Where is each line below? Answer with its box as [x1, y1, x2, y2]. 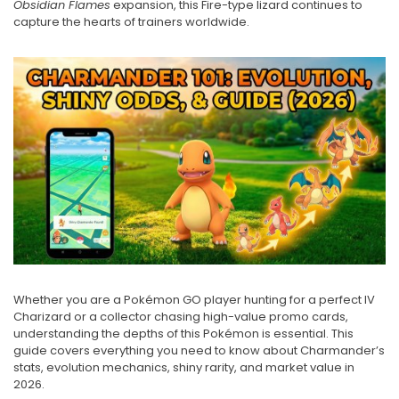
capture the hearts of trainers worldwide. [13, 13, 249, 30]
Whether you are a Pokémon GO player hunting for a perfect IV [13, 291, 375, 309]
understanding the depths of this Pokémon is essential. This [13, 325, 354, 343]
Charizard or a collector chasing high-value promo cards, [13, 308, 348, 326]
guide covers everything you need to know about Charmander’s [13, 342, 385, 360]
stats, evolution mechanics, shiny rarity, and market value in [13, 359, 354, 377]
